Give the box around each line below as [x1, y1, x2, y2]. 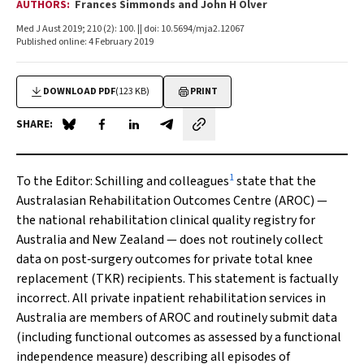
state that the [234, 172, 316, 190]
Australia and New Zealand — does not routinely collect [16, 231, 323, 249]
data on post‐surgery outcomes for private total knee [16, 250, 313, 268]
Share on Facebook [100, 123, 205, 142]
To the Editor [16, 172, 90, 190]
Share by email [165, 123, 247, 142]
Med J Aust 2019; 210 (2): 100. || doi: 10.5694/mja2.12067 [16, 22, 245, 36]
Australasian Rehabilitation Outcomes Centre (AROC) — [16, 192, 327, 210]
